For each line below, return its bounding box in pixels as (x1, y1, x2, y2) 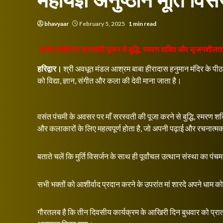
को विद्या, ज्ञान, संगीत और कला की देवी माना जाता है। (37, 76, 182, 85)
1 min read (128, 20, 156, 27)
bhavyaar (44, 20, 69, 27)
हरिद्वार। (37, 64, 62, 73)
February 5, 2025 (78, 20, 126, 27)
